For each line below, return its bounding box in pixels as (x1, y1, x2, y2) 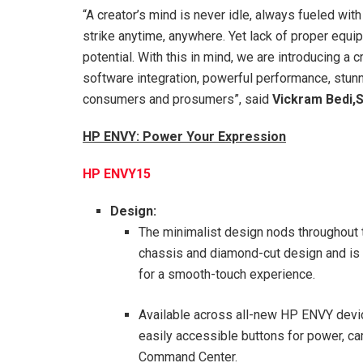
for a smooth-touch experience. (138, 267, 315, 283)
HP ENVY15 (83, 166, 151, 182)
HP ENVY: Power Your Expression (83, 129, 286, 145)
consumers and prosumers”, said (83, 92, 272, 108)
